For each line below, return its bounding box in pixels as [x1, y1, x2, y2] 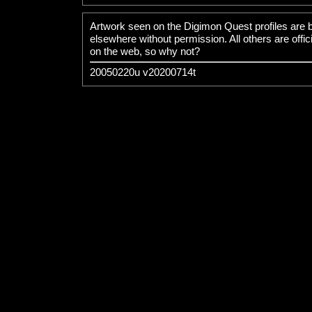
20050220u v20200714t [90, 66, 196, 78]
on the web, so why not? [90, 45, 200, 57]
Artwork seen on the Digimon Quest [90, 20, 255, 32]
